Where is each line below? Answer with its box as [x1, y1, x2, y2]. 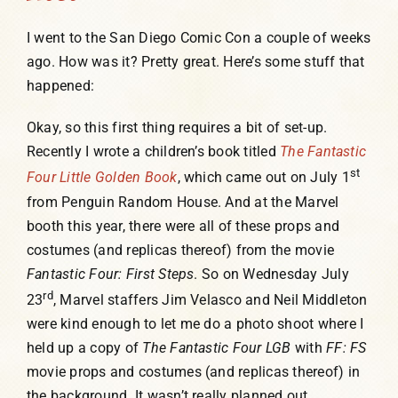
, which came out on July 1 [177, 169, 350, 187]
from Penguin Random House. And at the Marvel [26, 193, 339, 211]
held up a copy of [26, 338, 143, 356]
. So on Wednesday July [194, 265, 349, 283]
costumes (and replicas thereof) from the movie [26, 241, 335, 259]
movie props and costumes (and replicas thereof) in [26, 362, 360, 380]
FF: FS [326, 338, 367, 356]
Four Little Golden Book [26, 169, 178, 187]
